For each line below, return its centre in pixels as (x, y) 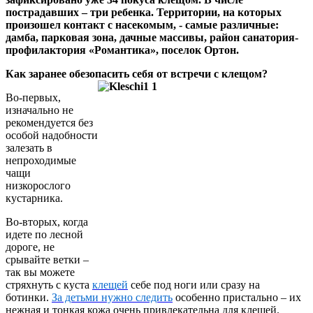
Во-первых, (33, 97)
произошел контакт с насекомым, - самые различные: (142, 24)
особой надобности (52, 135)
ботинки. (29, 297)
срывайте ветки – (47, 259)
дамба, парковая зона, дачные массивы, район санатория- (152, 37)
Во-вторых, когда (47, 221)
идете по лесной (44, 234)
